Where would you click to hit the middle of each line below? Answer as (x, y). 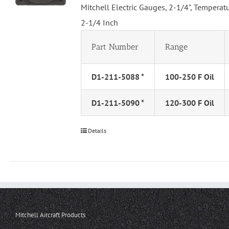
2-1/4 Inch (99, 23)
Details (97, 131)
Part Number (115, 47)
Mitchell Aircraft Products (50, 215)
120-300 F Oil (189, 103)
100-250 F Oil (189, 77)
